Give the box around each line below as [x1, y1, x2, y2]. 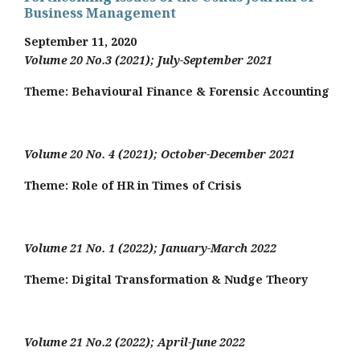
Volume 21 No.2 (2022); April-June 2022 [24, 333, 245, 350]
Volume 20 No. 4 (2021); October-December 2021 [24, 145, 295, 162]
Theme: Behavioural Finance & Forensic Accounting [24, 83, 329, 99]
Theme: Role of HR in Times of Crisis [24, 177, 242, 193]
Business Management [24, 3, 176, 22]
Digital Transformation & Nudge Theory [72, 271, 308, 287]
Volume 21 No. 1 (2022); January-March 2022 [24, 239, 276, 256]
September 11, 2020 [24, 33, 137, 49]
